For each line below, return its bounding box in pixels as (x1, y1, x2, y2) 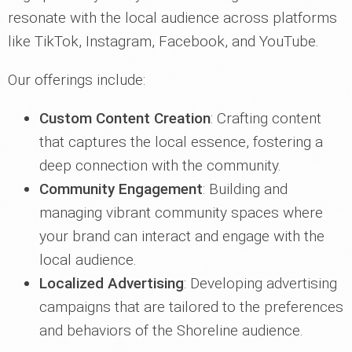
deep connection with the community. (39, 156, 281, 175)
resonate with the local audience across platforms (8, 9, 337, 27)
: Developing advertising (184, 274, 337, 293)
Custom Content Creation (39, 109, 211, 128)
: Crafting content (211, 109, 321, 128)
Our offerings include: (8, 71, 145, 90)
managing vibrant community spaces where (39, 203, 323, 222)
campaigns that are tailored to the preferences (39, 298, 343, 317)
